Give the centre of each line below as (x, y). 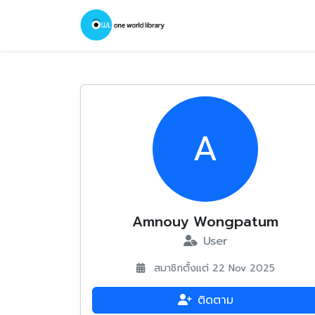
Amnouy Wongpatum (205, 222)
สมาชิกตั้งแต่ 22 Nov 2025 (212, 269)
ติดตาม (215, 301)
